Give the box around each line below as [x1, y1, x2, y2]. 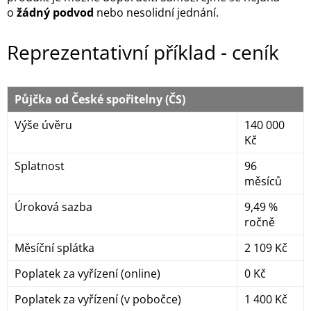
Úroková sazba [15, 199, 92, 215]
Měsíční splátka [15, 240, 94, 256]
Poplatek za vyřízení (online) [15, 266, 160, 282]
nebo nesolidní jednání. [94, 5, 219, 21]
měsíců [244, 174, 282, 190]
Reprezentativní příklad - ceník [7, 39, 279, 66]
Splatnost [15, 158, 65, 174]
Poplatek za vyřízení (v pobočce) [15, 292, 181, 308]
